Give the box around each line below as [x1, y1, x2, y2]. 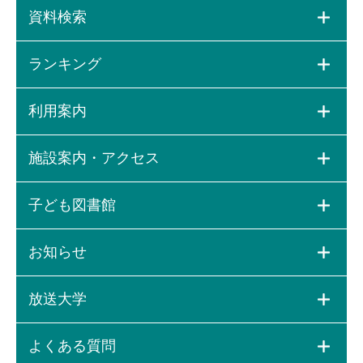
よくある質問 [28, 337, 116, 354]
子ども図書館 [28, 196, 116, 213]
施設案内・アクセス [28, 149, 160, 166]
